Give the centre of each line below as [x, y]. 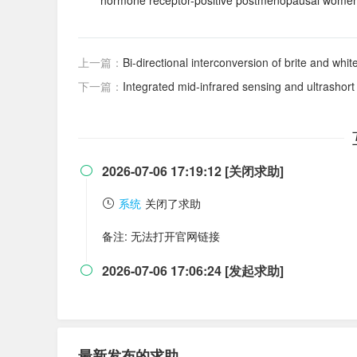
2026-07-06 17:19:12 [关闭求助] [193, 171]
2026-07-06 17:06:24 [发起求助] [193, 271]
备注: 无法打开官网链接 [161, 236]
